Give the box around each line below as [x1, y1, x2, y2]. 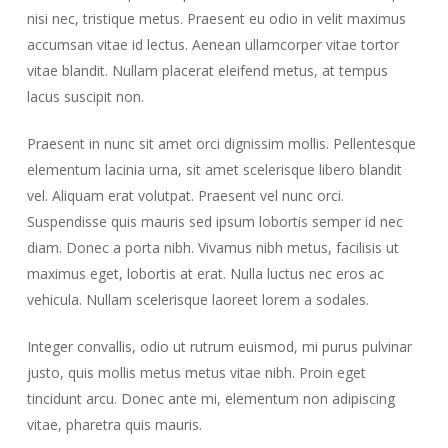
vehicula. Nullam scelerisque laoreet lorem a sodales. [26, 290, 369, 309]
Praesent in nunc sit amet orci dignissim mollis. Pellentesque [26, 134, 416, 153]
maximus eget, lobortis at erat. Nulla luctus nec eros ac [26, 264, 384, 283]
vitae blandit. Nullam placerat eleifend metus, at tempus [26, 61, 388, 80]
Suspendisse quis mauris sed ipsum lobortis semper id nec [26, 212, 403, 231]
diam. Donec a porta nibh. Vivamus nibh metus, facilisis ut [26, 238, 399, 257]
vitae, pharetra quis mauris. [26, 415, 202, 434]
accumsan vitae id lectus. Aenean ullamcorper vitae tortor [26, 35, 399, 54]
